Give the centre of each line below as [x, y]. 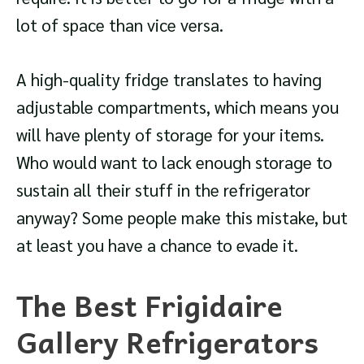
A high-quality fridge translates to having [169, 80]
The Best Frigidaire [149, 305]
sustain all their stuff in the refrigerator [163, 190]
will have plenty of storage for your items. [170, 135]
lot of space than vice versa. [120, 24]
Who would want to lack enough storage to [174, 162]
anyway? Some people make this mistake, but [182, 218]
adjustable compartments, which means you [178, 107]
